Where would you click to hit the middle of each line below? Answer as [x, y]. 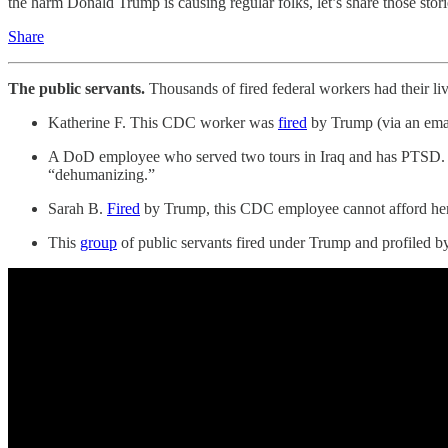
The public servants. [78, 88]
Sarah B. [77, 208]
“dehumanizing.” [101, 174]
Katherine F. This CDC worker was [163, 122]
